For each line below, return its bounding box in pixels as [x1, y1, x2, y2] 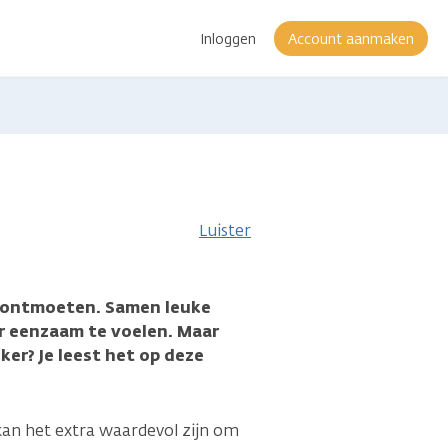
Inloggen [200, 29, 256, 49]
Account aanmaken [288, 29, 414, 49]
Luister [199, 220, 251, 241]
